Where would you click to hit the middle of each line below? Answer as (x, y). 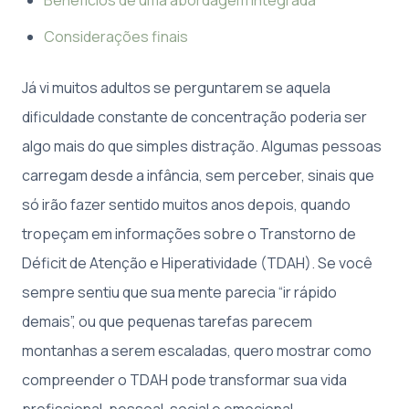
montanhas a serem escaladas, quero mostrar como (197, 350)
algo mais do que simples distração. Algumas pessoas (202, 146)
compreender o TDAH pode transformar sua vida (184, 379)
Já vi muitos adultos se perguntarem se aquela (176, 87)
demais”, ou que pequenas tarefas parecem (167, 321)
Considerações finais (116, 36)
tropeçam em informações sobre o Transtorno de (189, 233)
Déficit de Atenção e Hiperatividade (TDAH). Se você (197, 262)
